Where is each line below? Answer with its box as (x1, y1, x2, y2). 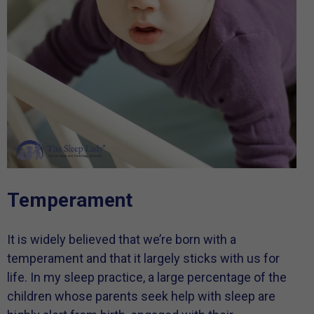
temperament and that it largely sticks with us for (7, 251, 280, 266)
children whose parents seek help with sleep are (7, 289, 275, 304)
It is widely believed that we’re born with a (7, 232, 236, 247)
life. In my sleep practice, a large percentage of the (7, 270, 287, 285)
